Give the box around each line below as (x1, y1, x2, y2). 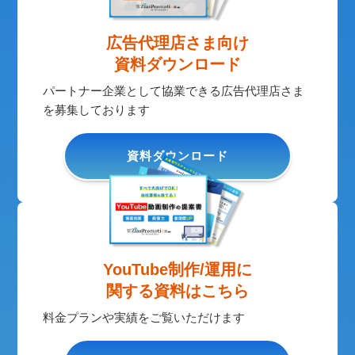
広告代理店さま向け (106, 34, 249, 52)
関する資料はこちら (106, 281, 249, 300)
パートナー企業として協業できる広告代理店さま (43, 84, 305, 98)
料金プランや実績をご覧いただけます (43, 310, 246, 324)
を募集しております (43, 103, 151, 117)
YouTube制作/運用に (103, 260, 252, 278)
